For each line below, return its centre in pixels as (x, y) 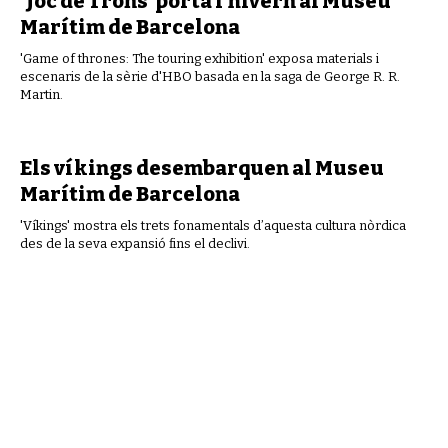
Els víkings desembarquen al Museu (202, 168)
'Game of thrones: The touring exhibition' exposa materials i (199, 58)
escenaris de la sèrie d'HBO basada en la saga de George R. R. (210, 76)
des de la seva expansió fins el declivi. (135, 243)
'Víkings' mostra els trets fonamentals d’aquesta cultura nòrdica (213, 225)
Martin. (41, 94)
